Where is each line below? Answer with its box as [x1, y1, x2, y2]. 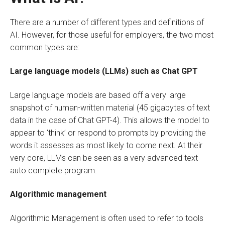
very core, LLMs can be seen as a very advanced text [10, 153, 198, 163]
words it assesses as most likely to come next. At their [10, 140, 202, 150]
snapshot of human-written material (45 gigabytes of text [10, 102, 210, 113]
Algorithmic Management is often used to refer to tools [10, 213, 203, 223]
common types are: [10, 42, 79, 52]
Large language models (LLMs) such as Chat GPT [10, 66, 198, 76]
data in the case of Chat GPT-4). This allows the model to [10, 115, 209, 125]
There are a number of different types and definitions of [10, 17, 204, 27]
